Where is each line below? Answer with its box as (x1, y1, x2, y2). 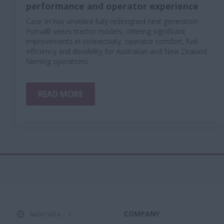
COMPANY (124, 209, 159, 218)
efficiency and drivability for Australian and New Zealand (26, 46, 207, 56)
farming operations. (26, 56, 89, 66)
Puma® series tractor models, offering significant (26, 26, 185, 36)
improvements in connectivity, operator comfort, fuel (26, 36, 198, 46)
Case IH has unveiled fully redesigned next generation (26, 16, 198, 26)
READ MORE (38, 88, 83, 99)
